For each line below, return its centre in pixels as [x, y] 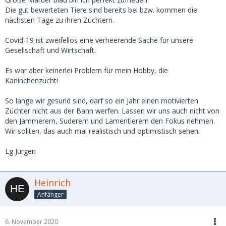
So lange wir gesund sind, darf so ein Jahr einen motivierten [102, 101]
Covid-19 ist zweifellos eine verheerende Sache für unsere [99, 40]
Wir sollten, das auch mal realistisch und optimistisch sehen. [102, 131]
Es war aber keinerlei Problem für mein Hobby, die [87, 71]
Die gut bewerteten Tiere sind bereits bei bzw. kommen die [101, 10]
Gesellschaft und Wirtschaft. [50, 50]
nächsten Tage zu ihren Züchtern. [60, 20]
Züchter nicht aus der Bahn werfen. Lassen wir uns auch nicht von [112, 111]
